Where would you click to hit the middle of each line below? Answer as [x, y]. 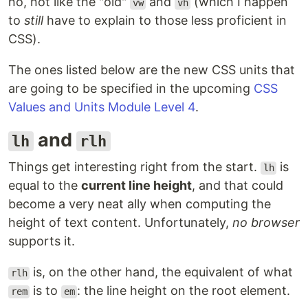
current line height [136, 186]
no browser [266, 223]
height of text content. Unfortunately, [120, 223]
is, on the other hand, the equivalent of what [162, 272]
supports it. [42, 241]
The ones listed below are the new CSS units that [152, 70]
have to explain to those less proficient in [165, 21]
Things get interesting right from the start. [134, 167]
